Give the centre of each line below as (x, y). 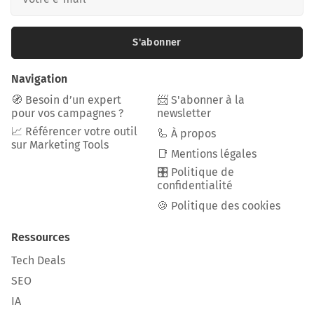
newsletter (184, 113)
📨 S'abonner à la (201, 100)
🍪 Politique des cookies (219, 205)
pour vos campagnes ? (67, 113)
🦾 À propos (186, 133)
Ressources (41, 237)
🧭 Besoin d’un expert (66, 100)
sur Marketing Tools (60, 144)
